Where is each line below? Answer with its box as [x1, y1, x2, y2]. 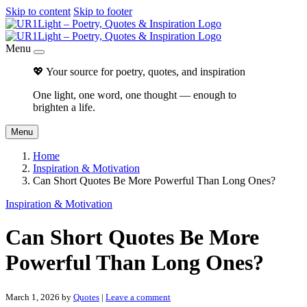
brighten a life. [33, 101, 95, 113]
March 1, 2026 [5, 291, 60, 302]
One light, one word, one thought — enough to [33, 89, 236, 101]
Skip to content [5, 5, 71, 17]
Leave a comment [106, 291, 171, 302]
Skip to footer [73, 5, 132, 17]
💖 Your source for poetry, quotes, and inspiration [33, 66, 245, 77]
